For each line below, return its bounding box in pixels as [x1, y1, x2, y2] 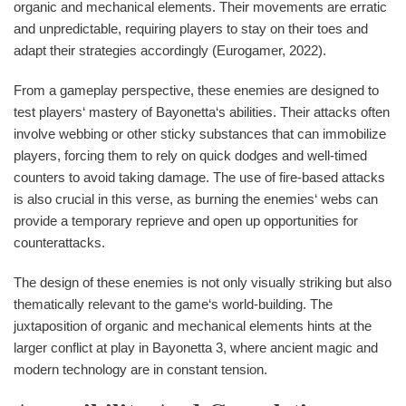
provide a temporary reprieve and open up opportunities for [14, 213, 358, 229]
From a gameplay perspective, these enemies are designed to [14, 82, 379, 99]
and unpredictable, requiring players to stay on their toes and [14, 21, 368, 37]
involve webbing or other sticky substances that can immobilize [14, 126, 386, 142]
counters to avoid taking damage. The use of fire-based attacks [14, 169, 385, 186]
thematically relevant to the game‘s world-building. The [14, 296, 333, 313]
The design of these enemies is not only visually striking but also [14, 275, 391, 291]
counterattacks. [14, 235, 105, 251]
